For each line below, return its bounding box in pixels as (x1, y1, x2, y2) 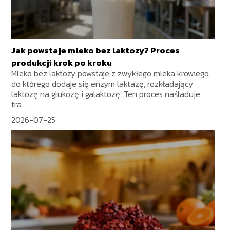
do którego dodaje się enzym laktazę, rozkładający (11, 77, 194, 90)
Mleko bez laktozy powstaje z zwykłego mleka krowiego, (11, 67, 210, 80)
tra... (11, 98, 27, 110)
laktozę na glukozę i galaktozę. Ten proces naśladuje (11, 87, 201, 100)
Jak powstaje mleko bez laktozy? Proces (11, 44, 180, 56)
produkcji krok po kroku (11, 56, 112, 69)
